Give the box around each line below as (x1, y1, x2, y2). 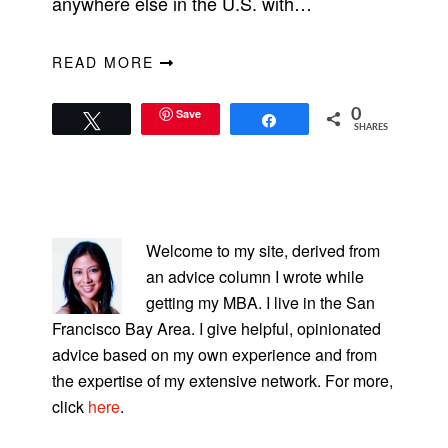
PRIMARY (21, 203, 145, 238)
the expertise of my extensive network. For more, (52, 368, 394, 392)
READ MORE (52, 52, 161, 73)
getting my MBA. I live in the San (146, 290, 376, 314)
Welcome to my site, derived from (146, 238, 381, 262)
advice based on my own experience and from (52, 342, 378, 366)
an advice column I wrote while (146, 264, 365, 288)
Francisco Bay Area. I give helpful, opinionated (52, 316, 382, 340)
